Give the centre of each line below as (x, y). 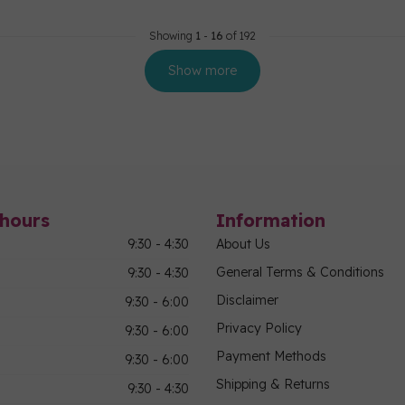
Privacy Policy (259, 328)
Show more (202, 71)
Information (271, 220)
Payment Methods (271, 356)
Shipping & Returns (273, 384)
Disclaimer (247, 300)
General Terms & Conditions (300, 272)
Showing (172, 36)
